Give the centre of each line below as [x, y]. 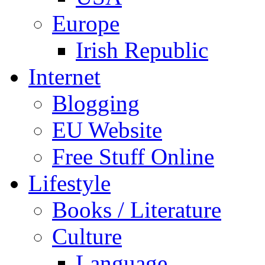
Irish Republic [142, 50]
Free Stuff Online [133, 156]
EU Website [107, 130]
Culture [87, 236]
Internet [64, 76]
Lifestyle [70, 183]
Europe [86, 23]
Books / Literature [137, 209]
